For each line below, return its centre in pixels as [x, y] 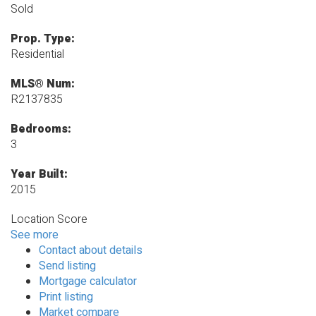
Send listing [67, 266]
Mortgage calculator [88, 282]
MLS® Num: [43, 84]
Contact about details [91, 251]
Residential [37, 55]
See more [35, 235]
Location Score [49, 220]
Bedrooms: [41, 129]
